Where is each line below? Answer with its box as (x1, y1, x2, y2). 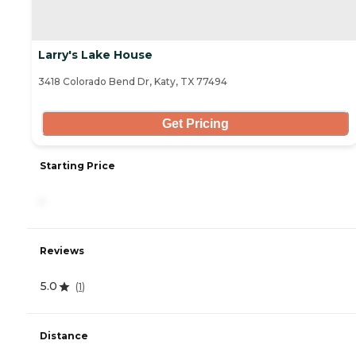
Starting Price (40, 160, 115, 172)
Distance (40, 330, 88, 342)
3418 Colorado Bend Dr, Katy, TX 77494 (38, 75, 227, 88)
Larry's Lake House (38, 48, 153, 63)
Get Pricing (161, 116, 229, 130)
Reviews (40, 245, 84, 257)
